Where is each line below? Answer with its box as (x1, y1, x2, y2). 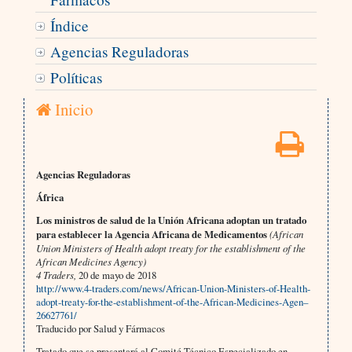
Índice (49, 16, 89, 36)
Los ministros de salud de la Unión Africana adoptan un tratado (35, 213, 306, 228)
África (35, 190, 64, 205)
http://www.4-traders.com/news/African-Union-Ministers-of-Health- (35, 281, 310, 296)
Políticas (49, 68, 102, 88)
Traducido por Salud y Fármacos (35, 321, 165, 336)
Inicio (50, 98, 93, 121)
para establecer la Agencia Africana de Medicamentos (35, 227, 269, 242)
